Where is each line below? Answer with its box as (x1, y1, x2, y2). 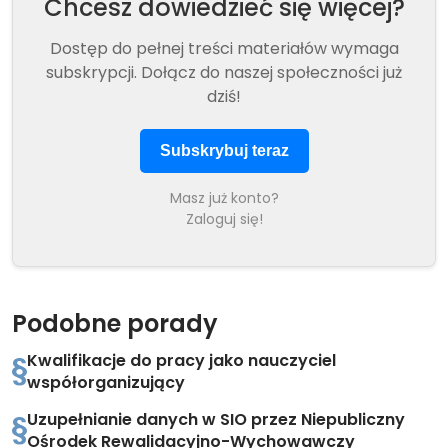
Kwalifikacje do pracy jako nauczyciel (27, 349, 336, 372)
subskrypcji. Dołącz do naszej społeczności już (46, 61, 402, 84)
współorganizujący (27, 371, 185, 394)
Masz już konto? (169, 188, 279, 208)
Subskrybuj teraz (159, 142, 289, 159)
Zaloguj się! (185, 209, 263, 229)
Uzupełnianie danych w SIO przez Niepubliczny (27, 408, 405, 431)
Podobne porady (12, 307, 218, 340)
